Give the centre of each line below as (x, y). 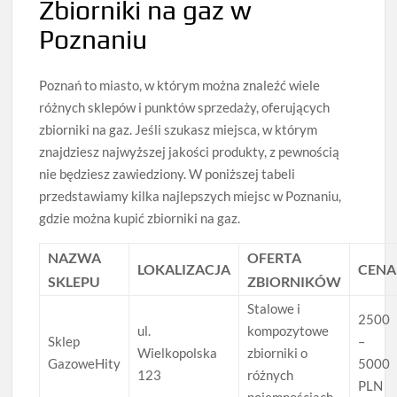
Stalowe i (274, 308)
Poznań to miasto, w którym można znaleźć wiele (180, 85)
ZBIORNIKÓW (295, 281)
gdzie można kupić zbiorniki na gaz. (140, 218)
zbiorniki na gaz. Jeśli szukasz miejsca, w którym (179, 129)
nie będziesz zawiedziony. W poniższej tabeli (167, 173)
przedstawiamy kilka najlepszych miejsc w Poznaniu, (191, 195)
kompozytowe (288, 330)
